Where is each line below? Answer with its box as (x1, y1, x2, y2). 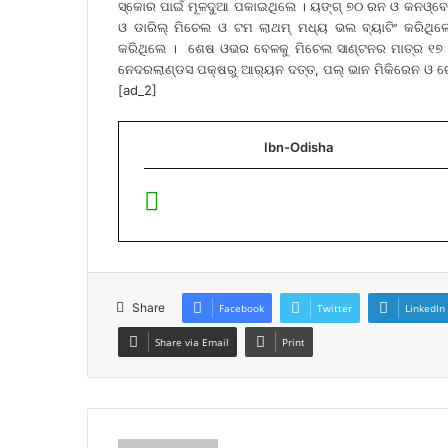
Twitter (317, 301, 352, 316)
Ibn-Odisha (264, 139, 333, 156)
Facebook (219, 301, 264, 316)
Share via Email (155, 335, 229, 350)
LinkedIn (405, 301, 445, 316)
